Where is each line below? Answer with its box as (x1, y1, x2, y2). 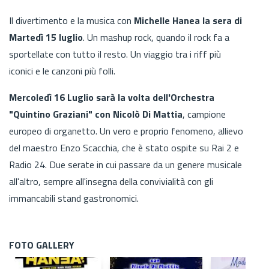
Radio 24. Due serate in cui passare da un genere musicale (9, 157, 242, 172)
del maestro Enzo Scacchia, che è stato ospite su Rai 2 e (9, 140, 239, 155)
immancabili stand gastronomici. (9, 190, 144, 205)
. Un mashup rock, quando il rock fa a (83, 29, 229, 44)
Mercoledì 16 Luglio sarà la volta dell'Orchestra (9, 89, 214, 104)
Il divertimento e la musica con (9, 13, 134, 28)
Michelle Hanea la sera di (134, 13, 242, 28)
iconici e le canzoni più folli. (9, 63, 115, 78)
